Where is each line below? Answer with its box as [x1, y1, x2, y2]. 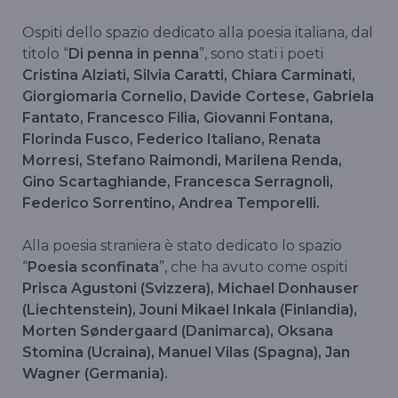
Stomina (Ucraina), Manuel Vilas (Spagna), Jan [22, 344, 350, 362]
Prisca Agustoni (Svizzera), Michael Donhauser [22, 280, 359, 298]
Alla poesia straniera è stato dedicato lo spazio [22, 237, 342, 255]
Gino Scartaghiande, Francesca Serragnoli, [22, 173, 333, 191]
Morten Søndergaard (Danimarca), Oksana [22, 322, 333, 340]
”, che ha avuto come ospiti [159, 259, 347, 276]
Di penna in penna [68, 45, 199, 63]
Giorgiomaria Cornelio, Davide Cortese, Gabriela [22, 88, 374, 106]
